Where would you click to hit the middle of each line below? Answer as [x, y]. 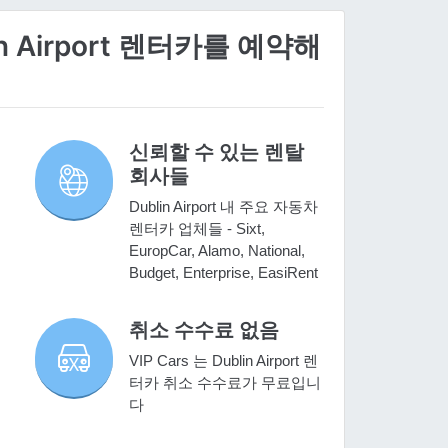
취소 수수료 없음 [204, 330]
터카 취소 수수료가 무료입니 [225, 383]
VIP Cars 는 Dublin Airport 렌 [224, 361]
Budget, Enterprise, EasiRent [224, 273]
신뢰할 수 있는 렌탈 [217, 152]
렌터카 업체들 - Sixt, [197, 229]
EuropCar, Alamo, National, [217, 251]
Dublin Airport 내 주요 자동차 [224, 207]
